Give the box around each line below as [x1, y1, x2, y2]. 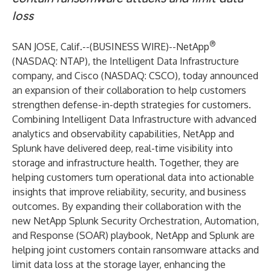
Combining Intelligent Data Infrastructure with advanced [12, 113, 256, 125]
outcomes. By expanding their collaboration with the [12, 200, 241, 212]
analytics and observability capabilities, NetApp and [12, 128, 234, 140]
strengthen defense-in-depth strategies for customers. [12, 99, 251, 111]
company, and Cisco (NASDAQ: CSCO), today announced [12, 70, 258, 82]
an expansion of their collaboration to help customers [12, 84, 246, 96]
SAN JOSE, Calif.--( [12, 41, 93, 53]
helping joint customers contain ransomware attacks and [12, 244, 259, 256]
